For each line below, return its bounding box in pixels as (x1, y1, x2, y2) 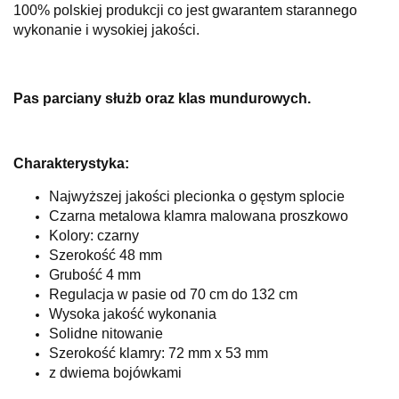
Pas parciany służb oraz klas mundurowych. (13, 91, 311, 107)
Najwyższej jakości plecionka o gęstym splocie (49, 189, 345, 205)
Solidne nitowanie (49, 326, 163, 342)
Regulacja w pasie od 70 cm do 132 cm (49, 287, 297, 303)
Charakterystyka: (13, 156, 129, 172)
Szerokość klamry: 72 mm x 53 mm (49, 346, 268, 362)
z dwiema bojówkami (49, 365, 182, 381)
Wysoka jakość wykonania (49, 306, 216, 322)
